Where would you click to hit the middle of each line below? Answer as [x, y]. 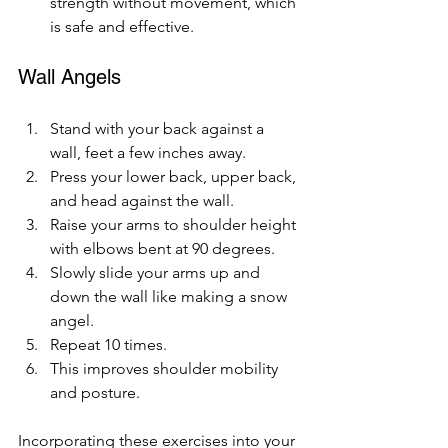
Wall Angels [69, 76]
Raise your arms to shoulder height [175, 224]
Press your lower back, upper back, [175, 176]
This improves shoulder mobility [166, 368]
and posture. [95, 392]
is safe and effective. [122, 26]
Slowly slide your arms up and [157, 272]
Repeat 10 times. [108, 344]
